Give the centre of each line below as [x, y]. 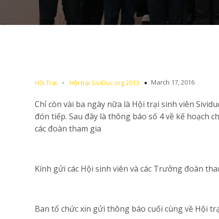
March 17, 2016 [173, 82]
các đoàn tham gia [68, 129]
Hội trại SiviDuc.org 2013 [104, 83]
